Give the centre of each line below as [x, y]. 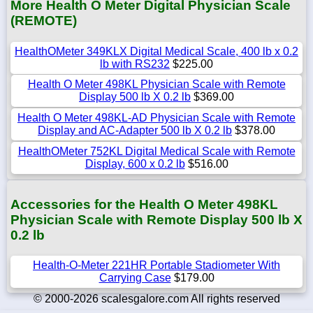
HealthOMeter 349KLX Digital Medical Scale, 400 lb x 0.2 [156, 51]
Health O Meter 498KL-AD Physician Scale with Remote [156, 117]
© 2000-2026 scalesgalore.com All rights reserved [156, 299]
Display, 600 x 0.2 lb [135, 163]
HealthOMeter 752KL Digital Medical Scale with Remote [156, 151]
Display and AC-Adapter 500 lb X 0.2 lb [135, 130]
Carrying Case [135, 278]
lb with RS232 [135, 64]
